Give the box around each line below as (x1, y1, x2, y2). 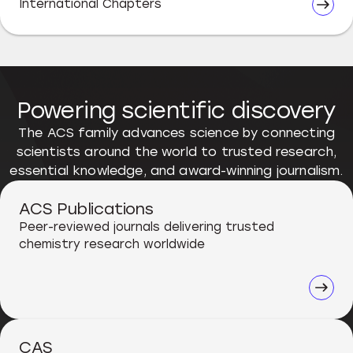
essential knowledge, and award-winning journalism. (9, 162, 344, 178)
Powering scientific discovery (17, 96, 336, 124)
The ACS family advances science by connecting (17, 124, 336, 140)
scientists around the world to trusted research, (16, 143, 337, 159)
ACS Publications (19, 199, 154, 218)
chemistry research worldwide (19, 236, 205, 251)
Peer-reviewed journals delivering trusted (19, 219, 274, 234)
